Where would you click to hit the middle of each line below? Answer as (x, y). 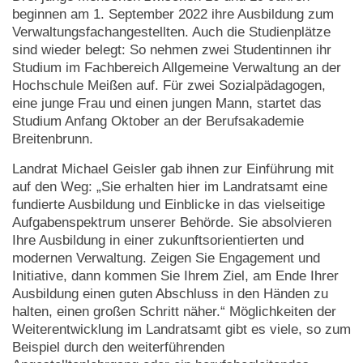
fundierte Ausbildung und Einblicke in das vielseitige (169, 205)
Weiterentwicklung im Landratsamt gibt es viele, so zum (181, 330)
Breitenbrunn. (53, 139)
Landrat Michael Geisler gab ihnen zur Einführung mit (173, 169)
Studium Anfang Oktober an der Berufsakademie (158, 122)
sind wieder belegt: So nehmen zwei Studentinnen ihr (172, 50)
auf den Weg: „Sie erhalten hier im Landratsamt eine (170, 187)
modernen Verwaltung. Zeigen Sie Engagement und (166, 258)
